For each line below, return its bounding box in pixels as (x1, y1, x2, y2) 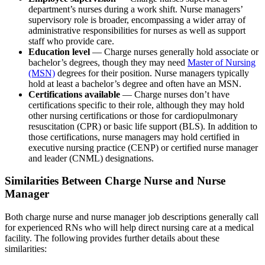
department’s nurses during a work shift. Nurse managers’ (28, 4, 243, 14)
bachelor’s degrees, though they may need (28, 57, 188, 67)
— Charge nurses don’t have (120, 89, 230, 99)
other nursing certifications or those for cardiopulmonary (28, 110, 238, 121)
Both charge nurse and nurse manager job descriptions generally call (5, 212, 258, 222)
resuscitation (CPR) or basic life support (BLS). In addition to (28, 121, 257, 131)
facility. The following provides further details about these (5, 233, 219, 244)
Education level (28, 46, 90, 57)
